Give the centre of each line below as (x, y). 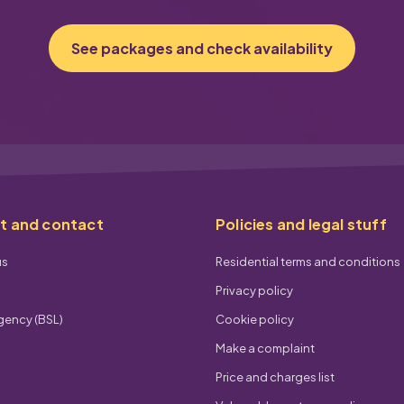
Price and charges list (275, 377)
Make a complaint (265, 348)
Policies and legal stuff (301, 224)
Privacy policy (254, 290)
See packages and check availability (202, 48)
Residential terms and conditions (308, 262)
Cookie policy (255, 319)
